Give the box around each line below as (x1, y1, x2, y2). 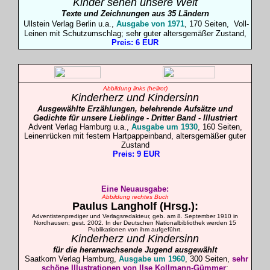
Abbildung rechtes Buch (101, 193, 169, 200)
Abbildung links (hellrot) (102, 85, 168, 92)
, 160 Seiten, (197, 122, 242, 131)
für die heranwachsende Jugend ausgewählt (53, 245, 217, 254)
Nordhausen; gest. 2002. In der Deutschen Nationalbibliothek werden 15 (34, 219, 236, 226)
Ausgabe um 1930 (131, 122, 198, 131)
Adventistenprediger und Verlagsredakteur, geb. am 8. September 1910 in (32, 213, 238, 219)
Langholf (110, 200, 157, 212)
